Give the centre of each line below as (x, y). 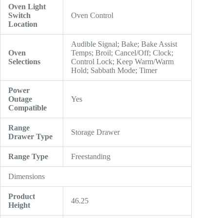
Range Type (28, 157)
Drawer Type (30, 137)
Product (22, 197)
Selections (24, 62)
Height (19, 205)
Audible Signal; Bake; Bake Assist (124, 44)
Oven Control (92, 16)
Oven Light (27, 7)
